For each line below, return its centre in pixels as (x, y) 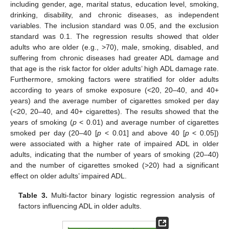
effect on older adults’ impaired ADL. (68, 176)
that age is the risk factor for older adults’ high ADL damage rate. (114, 69)
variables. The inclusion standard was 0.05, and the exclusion (114, 26)
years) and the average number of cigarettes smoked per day (114, 101)
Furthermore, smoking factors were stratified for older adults (114, 79)
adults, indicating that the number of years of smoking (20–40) (114, 155)
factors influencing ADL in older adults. (80, 206)
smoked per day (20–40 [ (54, 133)
